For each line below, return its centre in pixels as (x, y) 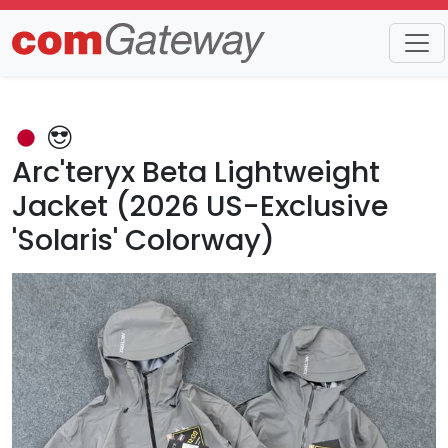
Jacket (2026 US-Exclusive (200, 206)
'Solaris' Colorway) (143, 240)
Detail (114, 59)
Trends (39, 59)
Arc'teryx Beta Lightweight (196, 172)
